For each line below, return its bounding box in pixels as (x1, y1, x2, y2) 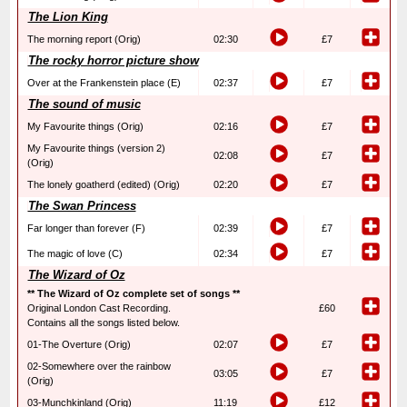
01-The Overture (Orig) (26, 339, 131, 350)
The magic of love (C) (26, 248, 123, 259)
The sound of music (27, 97, 141, 111)
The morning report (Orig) (26, 34, 141, 45)
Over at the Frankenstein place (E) (26, 77, 181, 88)
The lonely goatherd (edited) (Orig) (26, 179, 180, 190)
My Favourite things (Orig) (26, 121, 144, 132)
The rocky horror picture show (27, 54, 199, 67)
